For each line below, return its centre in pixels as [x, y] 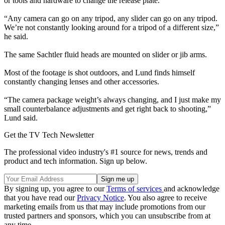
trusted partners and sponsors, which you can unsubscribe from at [107, 216]
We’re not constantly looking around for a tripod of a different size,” [111, 28]
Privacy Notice [100, 198]
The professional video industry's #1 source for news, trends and [106, 152]
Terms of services [135, 189]
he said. [16, 37]
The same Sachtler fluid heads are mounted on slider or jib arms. [105, 55]
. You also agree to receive [165, 198]
